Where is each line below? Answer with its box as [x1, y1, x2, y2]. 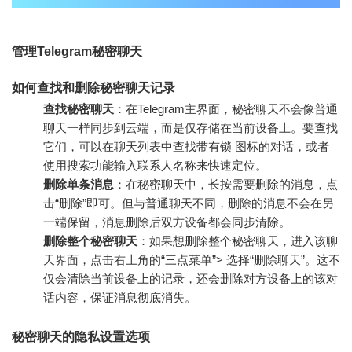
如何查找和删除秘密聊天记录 [12, 81, 175, 95]
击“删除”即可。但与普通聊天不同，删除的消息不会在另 [43, 196, 334, 211]
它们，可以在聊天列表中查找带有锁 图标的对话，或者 [43, 140, 329, 154]
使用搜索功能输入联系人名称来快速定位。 [43, 159, 267, 173]
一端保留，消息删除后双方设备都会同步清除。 [43, 215, 291, 229]
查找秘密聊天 [43, 102, 114, 116]
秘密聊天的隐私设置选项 [12, 330, 150, 344]
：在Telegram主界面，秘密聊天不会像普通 [114, 102, 338, 116]
